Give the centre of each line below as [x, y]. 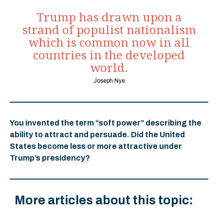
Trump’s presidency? [50, 158]
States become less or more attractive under [96, 146]
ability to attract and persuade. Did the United [97, 134]
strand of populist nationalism [109, 30]
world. [109, 68]
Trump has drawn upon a [109, 17]
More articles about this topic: [104, 200]
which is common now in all [109, 43]
